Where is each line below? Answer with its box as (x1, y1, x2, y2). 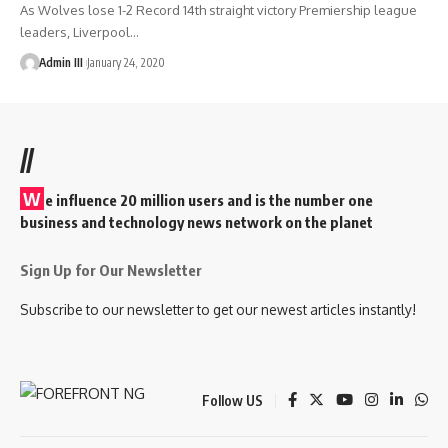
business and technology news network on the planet (20, 212, 373, 231)
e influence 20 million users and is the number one (45, 190, 373, 209)
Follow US (202, 391, 263, 409)
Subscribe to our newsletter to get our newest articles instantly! (20, 300, 416, 318)
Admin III (38, 54, 83, 70)
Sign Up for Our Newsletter (20, 260, 202, 279)
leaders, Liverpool (20, 23, 130, 40)
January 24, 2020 (86, 54, 165, 70)
